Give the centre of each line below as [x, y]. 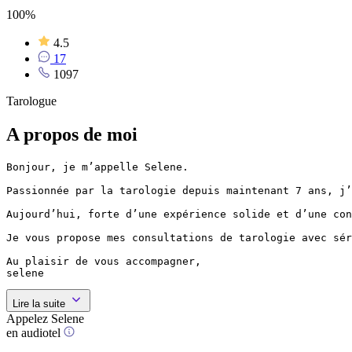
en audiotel [33, 332]
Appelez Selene [45, 318]
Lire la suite [39, 303]
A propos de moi [72, 134]
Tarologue [31, 101]
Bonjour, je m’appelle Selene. [97, 167]
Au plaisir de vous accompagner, [104, 261]
